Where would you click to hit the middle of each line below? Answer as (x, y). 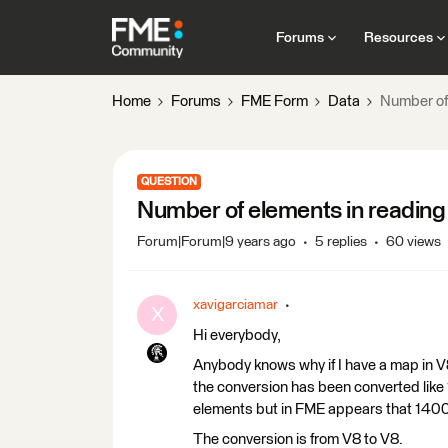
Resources (398, 37)
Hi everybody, (237, 335)
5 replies (341, 242)
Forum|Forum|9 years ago (216, 242)
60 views (413, 242)
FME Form (274, 101)
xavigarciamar (235, 305)
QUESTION (169, 181)
